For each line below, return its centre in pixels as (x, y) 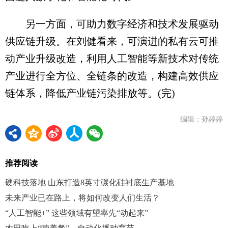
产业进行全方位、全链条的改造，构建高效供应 (112, 76)
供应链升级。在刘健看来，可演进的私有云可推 (112, 41)
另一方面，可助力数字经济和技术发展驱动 (112, 24)
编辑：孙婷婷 (202, 119)
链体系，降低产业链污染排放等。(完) (90, 93)
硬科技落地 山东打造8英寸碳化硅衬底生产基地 (90, 182)
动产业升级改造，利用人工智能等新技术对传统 (112, 59)
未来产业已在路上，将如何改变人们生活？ (82, 198)
